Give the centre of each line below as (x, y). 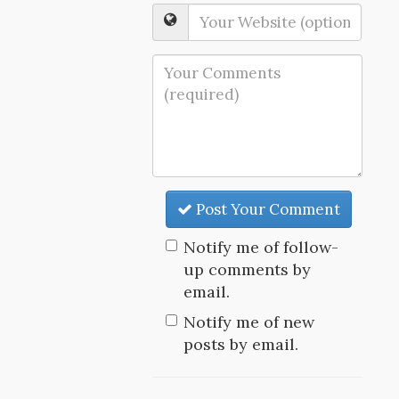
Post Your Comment (267, 209)
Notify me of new (249, 322)
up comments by (248, 269)
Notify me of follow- (261, 247)
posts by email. (241, 344)
